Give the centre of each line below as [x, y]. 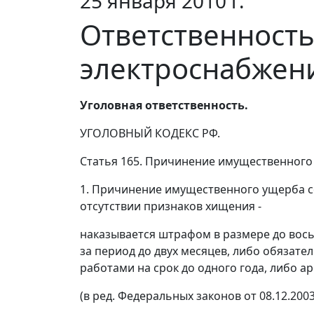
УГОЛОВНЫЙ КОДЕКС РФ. [150, 134]
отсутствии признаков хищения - [171, 206]
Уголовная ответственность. [164, 105]
